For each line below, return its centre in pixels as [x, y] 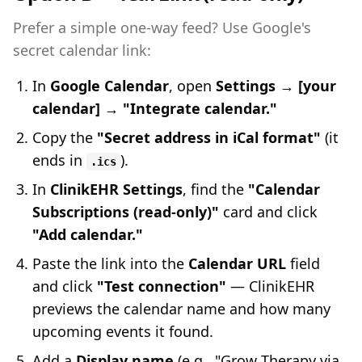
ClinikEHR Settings [116, 189]
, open [192, 86]
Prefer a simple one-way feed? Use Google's [162, 27]
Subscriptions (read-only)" [126, 212]
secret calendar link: [82, 50]
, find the [215, 189]
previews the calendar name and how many [181, 309]
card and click [268, 212]
